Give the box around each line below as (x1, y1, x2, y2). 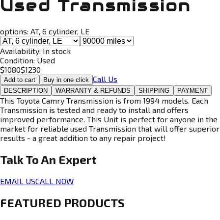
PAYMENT (177, 86, 208, 94)
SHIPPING (138, 86, 169, 94)
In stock (43, 46, 71, 55)
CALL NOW (35, 176, 74, 186)
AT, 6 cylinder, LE (30, 26, 89, 36)
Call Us (93, 74, 117, 83)
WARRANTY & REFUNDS (55, 86, 131, 94)
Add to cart (4, 76, 35, 83)
